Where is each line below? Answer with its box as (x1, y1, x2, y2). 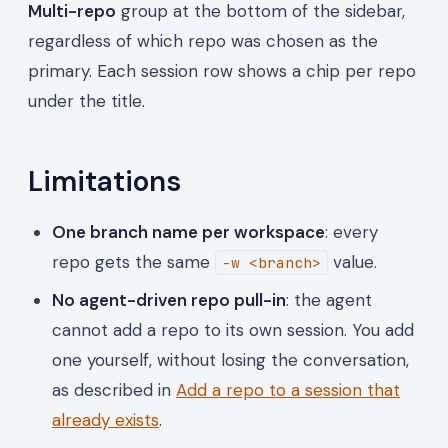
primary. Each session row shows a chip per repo (28, 59, 416, 82)
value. (328, 250, 377, 273)
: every (325, 220, 378, 243)
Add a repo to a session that (176, 378, 400, 401)
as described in (52, 378, 176, 401)
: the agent (286, 288, 372, 311)
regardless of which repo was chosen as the (28, 29, 378, 52)
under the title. (28, 89, 145, 112)
